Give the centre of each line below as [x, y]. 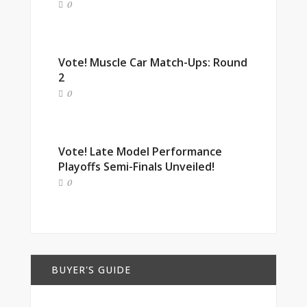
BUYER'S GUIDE [91, 270]
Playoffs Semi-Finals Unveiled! [136, 167]
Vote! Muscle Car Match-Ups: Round [153, 62]
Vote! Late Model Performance [140, 151]
